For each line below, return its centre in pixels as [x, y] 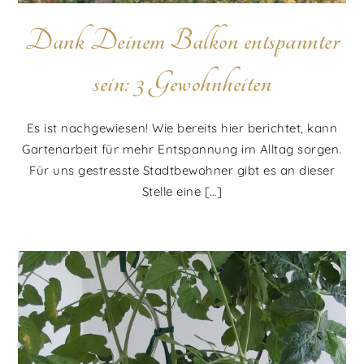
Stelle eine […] [182, 192]
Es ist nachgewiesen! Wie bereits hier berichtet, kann [182, 128]
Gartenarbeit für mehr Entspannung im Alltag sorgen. [182, 149]
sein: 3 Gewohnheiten [182, 83]
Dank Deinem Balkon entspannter [182, 41]
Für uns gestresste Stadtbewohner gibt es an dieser [182, 171]
